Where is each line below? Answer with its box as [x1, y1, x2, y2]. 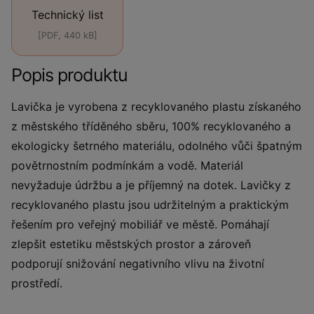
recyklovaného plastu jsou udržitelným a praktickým [11, 198, 289, 212]
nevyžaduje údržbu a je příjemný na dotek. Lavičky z [11, 178, 291, 192]
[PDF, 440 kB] [37, 30, 97, 41]
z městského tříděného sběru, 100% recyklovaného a [11, 119, 291, 133]
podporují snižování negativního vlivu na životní [11, 257, 264, 271]
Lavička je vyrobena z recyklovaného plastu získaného [11, 100, 301, 114]
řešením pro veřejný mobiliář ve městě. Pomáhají [11, 217, 269, 231]
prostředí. [11, 276, 62, 290]
